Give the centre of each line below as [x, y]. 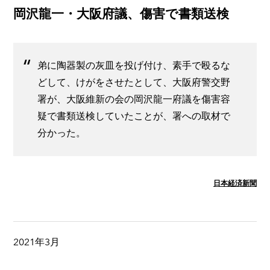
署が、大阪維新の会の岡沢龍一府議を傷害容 [134, 99]
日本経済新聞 [235, 183]
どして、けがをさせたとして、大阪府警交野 [134, 82]
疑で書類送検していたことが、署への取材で [134, 116]
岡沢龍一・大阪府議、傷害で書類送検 [121, 13]
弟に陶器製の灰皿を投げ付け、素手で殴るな [134, 65]
